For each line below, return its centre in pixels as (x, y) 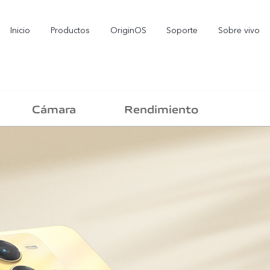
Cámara (54, 108)
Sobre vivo (239, 30)
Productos (70, 30)
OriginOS (128, 30)
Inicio (20, 30)
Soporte (182, 30)
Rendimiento (161, 108)
